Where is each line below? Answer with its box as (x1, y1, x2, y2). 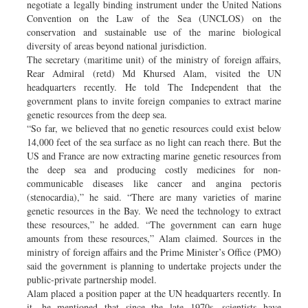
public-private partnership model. (27, 272, 157, 286)
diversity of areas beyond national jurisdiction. (27, 38, 207, 52)
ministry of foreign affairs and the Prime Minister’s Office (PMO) (27, 245, 281, 258)
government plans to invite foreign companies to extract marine (27, 93, 281, 107)
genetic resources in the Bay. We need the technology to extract (27, 203, 281, 217)
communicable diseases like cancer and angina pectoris (27, 176, 281, 190)
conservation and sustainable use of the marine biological (27, 25, 281, 38)
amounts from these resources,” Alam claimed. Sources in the (27, 231, 281, 245)
